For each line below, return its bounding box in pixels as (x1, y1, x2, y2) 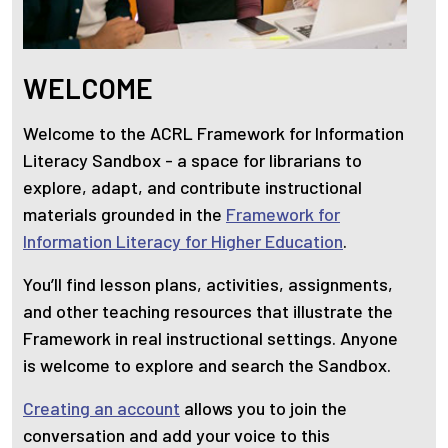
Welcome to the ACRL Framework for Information (23, 122, 404, 145)
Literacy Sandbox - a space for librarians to (23, 149, 362, 172)
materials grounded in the (23, 203, 226, 226)
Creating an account (23, 397, 180, 420)
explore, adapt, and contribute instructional (23, 176, 362, 199)
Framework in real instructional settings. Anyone (23, 327, 398, 350)
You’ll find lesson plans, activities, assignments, (23, 273, 393, 296)
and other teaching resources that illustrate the (23, 300, 393, 323)
